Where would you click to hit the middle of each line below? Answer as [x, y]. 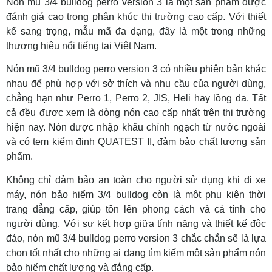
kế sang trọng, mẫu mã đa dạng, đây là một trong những [136, 31]
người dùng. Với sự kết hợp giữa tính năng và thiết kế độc [136, 223]
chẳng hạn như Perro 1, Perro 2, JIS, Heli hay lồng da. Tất [136, 98]
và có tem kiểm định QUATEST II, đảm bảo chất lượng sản [136, 142]
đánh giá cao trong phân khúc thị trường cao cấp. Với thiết [136, 16]
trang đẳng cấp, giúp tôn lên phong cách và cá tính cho [136, 209]
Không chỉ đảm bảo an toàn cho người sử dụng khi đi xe [136, 180]
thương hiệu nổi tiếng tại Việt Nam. [81, 46]
